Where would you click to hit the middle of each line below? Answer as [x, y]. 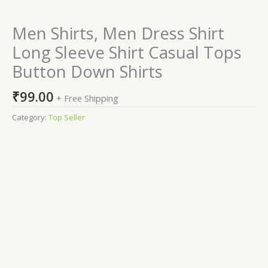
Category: [30, 118]
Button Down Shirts [87, 72]
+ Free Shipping [87, 98]
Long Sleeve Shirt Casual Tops [127, 53]
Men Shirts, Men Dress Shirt [118, 33]
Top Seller [67, 118]
